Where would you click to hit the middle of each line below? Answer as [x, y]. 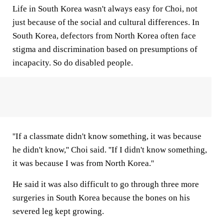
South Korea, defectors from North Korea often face [104, 36]
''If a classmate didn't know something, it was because [107, 136]
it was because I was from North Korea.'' [83, 163]
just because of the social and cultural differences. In [106, 22]
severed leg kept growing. [58, 211]
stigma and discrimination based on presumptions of [105, 49]
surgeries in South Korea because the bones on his [101, 198]
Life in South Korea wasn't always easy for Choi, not [105, 9]
